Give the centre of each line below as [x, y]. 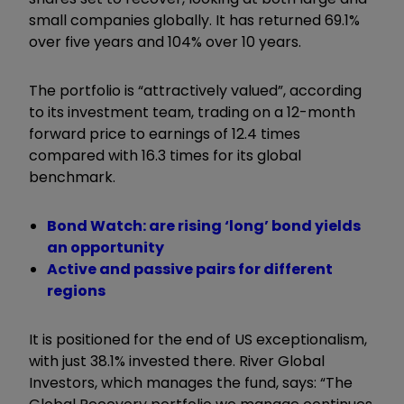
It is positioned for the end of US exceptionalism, [198, 339]
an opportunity [106, 247]
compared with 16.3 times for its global [165, 155]
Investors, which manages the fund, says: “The [191, 382]
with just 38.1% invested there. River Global [177, 361]
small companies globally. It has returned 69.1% [194, 20]
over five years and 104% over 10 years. [165, 41]
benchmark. [72, 177]
